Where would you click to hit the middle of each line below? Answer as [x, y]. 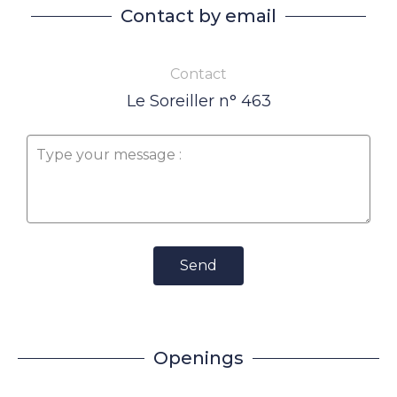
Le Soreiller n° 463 [198, 101]
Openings [198, 358]
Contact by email [198, 16]
